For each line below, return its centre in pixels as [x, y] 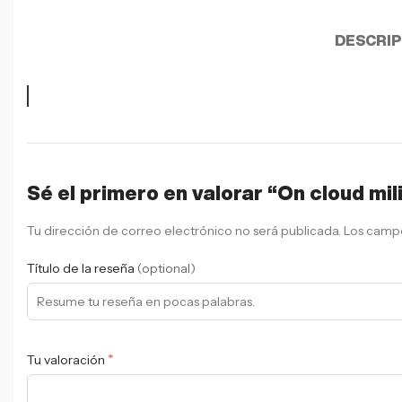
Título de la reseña [82, 268]
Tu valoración [67, 360]
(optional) [166, 268]
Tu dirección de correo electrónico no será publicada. [184, 230]
